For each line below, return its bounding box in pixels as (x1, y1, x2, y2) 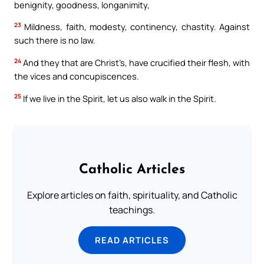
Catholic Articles (79, 163, 185, 177)
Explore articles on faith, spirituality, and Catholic (27, 189, 237, 202)
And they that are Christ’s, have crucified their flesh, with (21, 56, 250, 68)
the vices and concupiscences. (14, 70, 139, 82)
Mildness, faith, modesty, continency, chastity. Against (21, 21, 250, 33)
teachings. (109, 203, 155, 217)
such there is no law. (14, 34, 95, 47)
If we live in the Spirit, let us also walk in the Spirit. (21, 92, 216, 104)
